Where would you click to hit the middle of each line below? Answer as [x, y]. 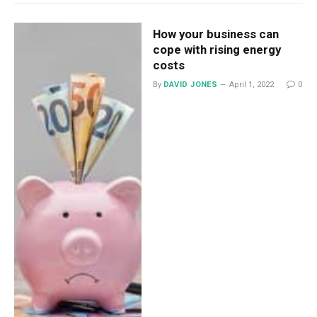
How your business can [215, 34]
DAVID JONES [190, 85]
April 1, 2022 [252, 85]
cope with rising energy [217, 50]
